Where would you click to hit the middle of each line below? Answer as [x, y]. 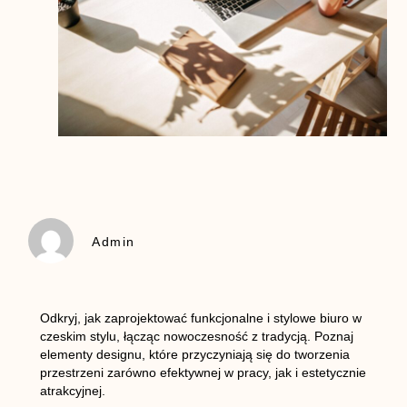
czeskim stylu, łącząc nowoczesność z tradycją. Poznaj [196, 337]
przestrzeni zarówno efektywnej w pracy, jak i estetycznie [203, 373]
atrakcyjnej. [72, 391]
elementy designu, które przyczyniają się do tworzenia [194, 355]
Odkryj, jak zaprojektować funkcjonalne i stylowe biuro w [200, 318]
